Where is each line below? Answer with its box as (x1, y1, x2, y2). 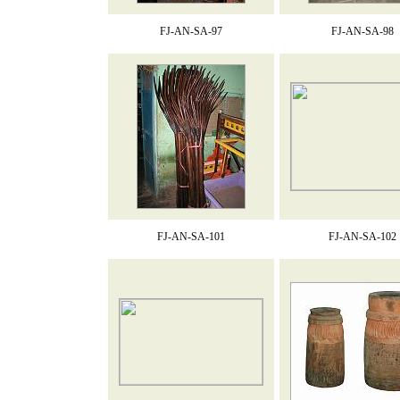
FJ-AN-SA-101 (156, 230, 225, 243)
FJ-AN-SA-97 (159, 25, 222, 37)
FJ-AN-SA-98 (330, 25, 394, 37)
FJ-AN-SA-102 (328, 230, 396, 243)
